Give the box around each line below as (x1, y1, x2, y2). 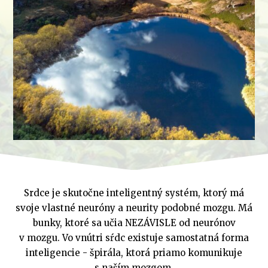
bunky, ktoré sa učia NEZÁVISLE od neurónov (32, 217, 236, 229)
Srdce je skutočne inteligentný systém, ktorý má (24, 187, 244, 199)
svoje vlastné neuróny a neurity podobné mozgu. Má (16, 202, 252, 214)
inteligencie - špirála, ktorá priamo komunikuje (26, 246, 242, 258)
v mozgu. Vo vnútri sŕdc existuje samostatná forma (19, 232, 249, 243)
